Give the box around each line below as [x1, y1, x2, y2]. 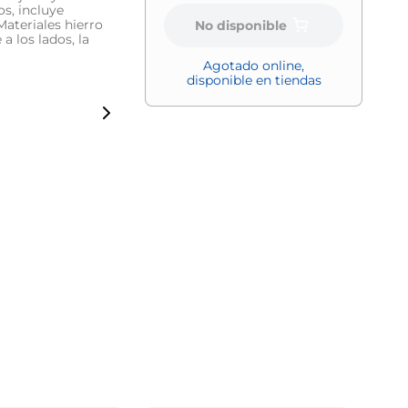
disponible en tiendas [186, 72, 321, 89]
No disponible [195, 16, 288, 34]
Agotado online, [203, 57, 305, 75]
